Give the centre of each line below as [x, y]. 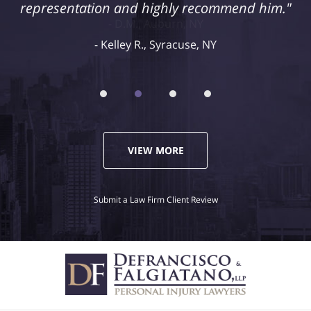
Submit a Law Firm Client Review [155, 200]
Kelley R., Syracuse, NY [159, 45]
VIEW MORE [155, 151]
